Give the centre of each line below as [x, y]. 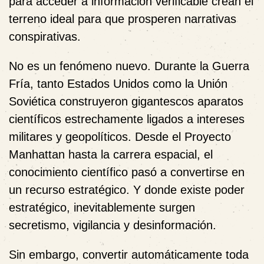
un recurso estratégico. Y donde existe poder [127, 190]
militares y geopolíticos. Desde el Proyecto [120, 137]
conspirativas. [45, 37]
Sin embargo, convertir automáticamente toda [129, 255]
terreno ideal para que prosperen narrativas [123, 19]
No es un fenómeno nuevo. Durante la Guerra [129, 66]
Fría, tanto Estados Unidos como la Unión [118, 84]
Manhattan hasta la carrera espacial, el [111, 154]
